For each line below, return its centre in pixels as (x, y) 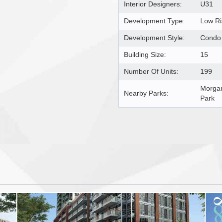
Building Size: (145, 55)
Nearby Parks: (146, 93)
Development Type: (154, 21)
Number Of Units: (151, 71)
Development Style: (154, 38)
